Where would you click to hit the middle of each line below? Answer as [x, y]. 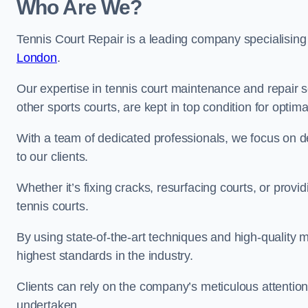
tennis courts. [53, 206]
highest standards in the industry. [107, 256]
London [37, 58]
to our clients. [54, 157]
